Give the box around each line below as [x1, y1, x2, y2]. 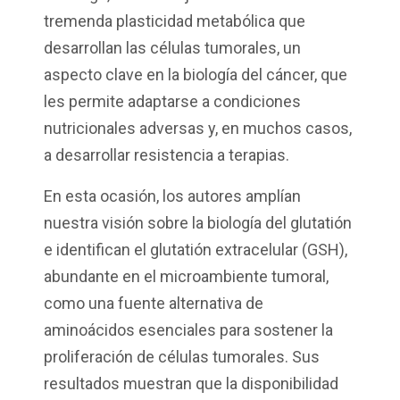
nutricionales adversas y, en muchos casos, [44, 119, 352, 138]
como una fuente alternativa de [44, 294, 263, 313]
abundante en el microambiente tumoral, [44, 267, 329, 287]
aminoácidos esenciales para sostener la [44, 321, 333, 340]
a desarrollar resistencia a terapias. [44, 146, 293, 165]
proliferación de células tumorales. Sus [44, 347, 320, 367]
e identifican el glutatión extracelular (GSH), [44, 240, 347, 260]
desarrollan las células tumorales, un [44, 38, 301, 58]
